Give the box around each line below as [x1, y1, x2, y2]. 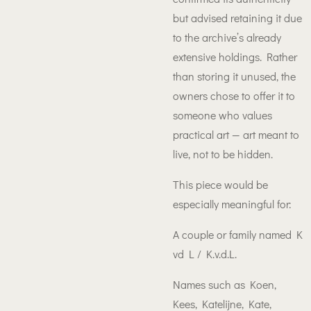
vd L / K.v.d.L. [173, 246, 237, 261]
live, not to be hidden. [173, 146, 273, 161]
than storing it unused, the [173, 69, 296, 83]
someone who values [173, 108, 272, 122]
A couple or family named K [173, 227, 303, 242]
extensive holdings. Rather [173, 49, 297, 64]
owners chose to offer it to [173, 88, 295, 103]
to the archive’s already [173, 30, 281, 44]
